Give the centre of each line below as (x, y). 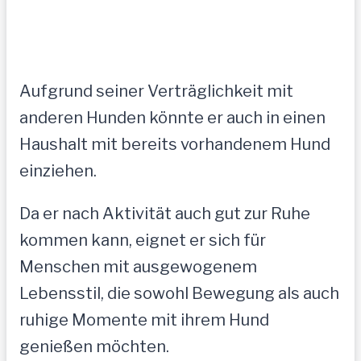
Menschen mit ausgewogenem (138, 267)
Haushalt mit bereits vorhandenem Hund (175, 145)
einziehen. (58, 171)
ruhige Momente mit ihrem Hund (144, 320)
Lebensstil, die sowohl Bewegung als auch (179, 294)
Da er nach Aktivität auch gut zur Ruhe (165, 214)
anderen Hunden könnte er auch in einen (172, 118)
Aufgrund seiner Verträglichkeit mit (156, 91)
